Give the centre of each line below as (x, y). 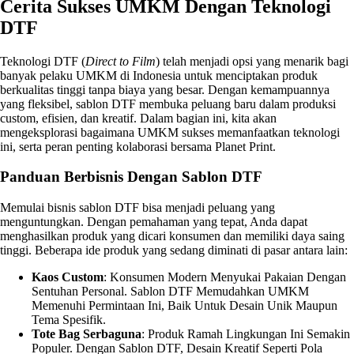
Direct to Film (121, 61)
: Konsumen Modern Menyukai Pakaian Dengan (225, 277)
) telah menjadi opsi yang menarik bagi (252, 61)
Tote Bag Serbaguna (87, 334)
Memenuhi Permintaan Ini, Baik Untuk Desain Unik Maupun (185, 306)
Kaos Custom (68, 277)
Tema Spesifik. (69, 320)
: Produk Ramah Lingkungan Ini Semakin (246, 334)
